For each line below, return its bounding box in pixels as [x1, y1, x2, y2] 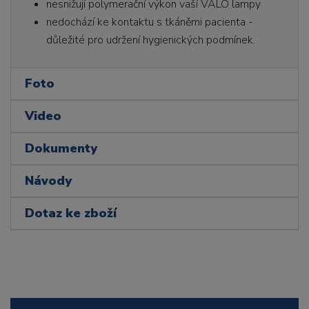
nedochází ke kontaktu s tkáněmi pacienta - [46, 14, 254, 30]
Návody [25, 172, 72, 189]
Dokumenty [25, 139, 97, 157]
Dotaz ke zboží [25, 204, 117, 221]
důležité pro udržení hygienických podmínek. [46, 32, 256, 48]
